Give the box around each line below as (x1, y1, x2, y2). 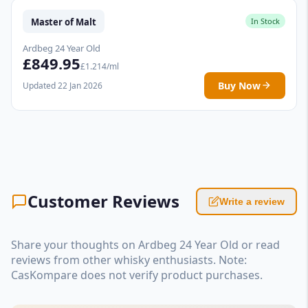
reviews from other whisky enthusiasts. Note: (11, 252, 247, 267)
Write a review (219, 195, 285, 207)
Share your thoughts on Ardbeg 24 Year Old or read (11, 236, 280, 252)
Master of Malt (31, 15, 96, 28)
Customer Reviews (27, 189, 179, 212)
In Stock (251, 16, 280, 27)
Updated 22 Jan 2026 (23, 79, 102, 91)
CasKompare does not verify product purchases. (11, 267, 263, 283)
